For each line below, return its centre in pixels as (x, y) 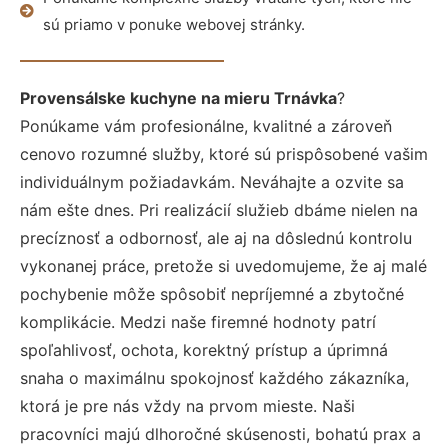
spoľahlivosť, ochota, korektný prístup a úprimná (204, 350)
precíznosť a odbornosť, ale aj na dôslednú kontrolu (216, 238)
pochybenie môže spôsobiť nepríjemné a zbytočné (212, 294)
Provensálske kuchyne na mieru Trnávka (178, 98)
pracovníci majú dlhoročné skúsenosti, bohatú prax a (220, 434)
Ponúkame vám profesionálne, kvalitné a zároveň (206, 126)
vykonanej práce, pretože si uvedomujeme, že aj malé (223, 266)
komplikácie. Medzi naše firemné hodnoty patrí (198, 322)
